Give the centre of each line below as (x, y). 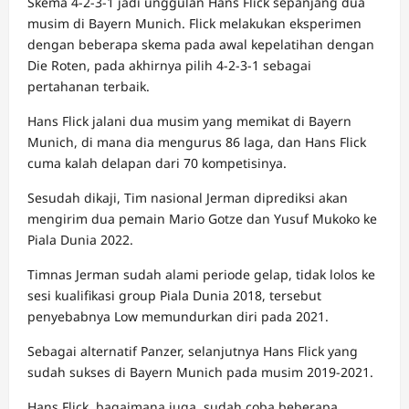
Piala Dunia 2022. (80, 239)
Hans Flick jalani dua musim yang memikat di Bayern (189, 121)
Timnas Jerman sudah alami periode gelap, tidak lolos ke (201, 274)
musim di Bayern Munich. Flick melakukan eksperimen (194, 23)
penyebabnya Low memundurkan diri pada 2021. (178, 316)
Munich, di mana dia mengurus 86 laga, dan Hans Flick (197, 142)
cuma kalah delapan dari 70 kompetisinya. (157, 163)
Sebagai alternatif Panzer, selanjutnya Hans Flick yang (193, 351)
